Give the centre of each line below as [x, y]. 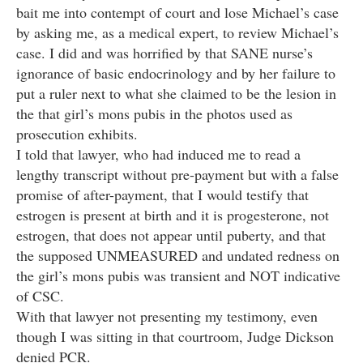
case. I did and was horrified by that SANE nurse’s [164, 53]
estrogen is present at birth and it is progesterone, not [173, 215]
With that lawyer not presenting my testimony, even [167, 316]
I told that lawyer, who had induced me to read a [158, 154]
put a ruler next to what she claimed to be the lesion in [176, 94]
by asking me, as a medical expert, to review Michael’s [177, 33]
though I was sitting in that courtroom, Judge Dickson [175, 337]
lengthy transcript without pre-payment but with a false [177, 175]
